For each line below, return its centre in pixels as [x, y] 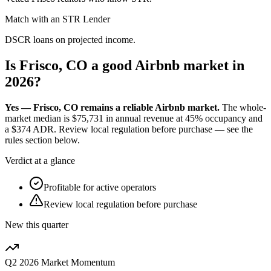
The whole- [244, 107]
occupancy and [233, 118]
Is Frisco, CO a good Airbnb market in [125, 65]
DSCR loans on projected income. [70, 39]
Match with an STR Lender [57, 19]
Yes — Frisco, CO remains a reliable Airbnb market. [112, 107]
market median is [38, 118]
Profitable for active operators [100, 187]
